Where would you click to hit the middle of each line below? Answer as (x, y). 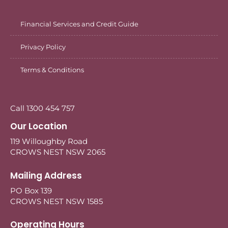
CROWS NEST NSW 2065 (58, 152)
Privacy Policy (43, 47)
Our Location (39, 126)
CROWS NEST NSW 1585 (56, 201)
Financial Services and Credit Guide (79, 24)
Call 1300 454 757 (42, 108)
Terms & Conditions (52, 70)
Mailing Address (46, 175)
